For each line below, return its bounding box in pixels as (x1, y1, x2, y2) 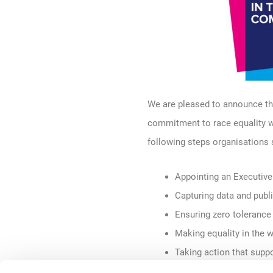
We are (147, 99, 178, 110)
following (147, 136, 188, 147)
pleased (178, 99, 210, 110)
